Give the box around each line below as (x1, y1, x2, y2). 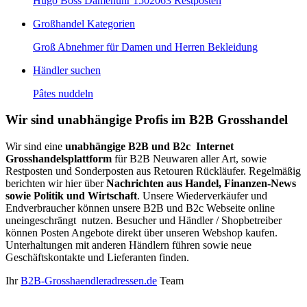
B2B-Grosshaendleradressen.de (21, 275, 157, 287)
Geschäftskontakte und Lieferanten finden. (5, 251, 189, 264)
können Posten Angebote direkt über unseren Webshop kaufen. (5, 227, 278, 239)
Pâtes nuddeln (33, 87, 93, 99)
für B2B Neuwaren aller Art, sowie (112, 153, 267, 165)
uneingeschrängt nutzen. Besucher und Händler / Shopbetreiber (5, 214, 282, 227)
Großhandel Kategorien (33, 17, 135, 29)
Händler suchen (33, 64, 101, 76)
